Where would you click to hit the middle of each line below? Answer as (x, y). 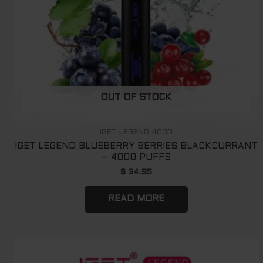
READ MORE (136, 199)
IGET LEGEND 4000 (136, 132)
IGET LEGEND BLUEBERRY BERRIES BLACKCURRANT (136, 146)
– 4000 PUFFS (136, 157)
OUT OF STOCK (136, 98)
